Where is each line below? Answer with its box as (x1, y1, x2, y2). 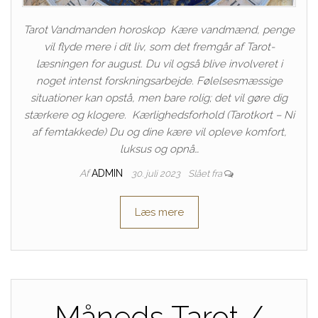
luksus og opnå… (119, 142, 199, 155)
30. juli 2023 (131, 168, 182, 179)
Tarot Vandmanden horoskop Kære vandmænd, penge (23, 23, 295, 36)
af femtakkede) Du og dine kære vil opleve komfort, (31, 125, 287, 138)
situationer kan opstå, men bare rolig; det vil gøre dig (31, 91, 287, 104)
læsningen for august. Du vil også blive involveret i (35, 57, 283, 70)
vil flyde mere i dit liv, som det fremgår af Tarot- (43, 40, 275, 53)
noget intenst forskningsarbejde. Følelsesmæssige (35, 74, 283, 87)
